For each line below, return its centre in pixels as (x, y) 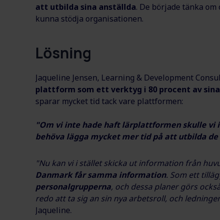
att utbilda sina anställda (86, 7)
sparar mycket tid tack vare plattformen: (109, 101)
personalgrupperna (73, 187)
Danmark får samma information (101, 175)
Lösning (63, 53)
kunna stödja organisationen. (89, 19)
